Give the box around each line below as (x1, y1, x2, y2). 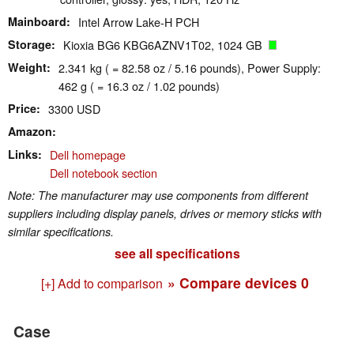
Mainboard (8, 13, 66, 29)
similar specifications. (8, 223, 114, 239)
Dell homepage (50, 145, 126, 163)
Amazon (8, 122, 52, 139)
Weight (8, 58, 47, 75)
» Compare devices (167, 272, 301, 292)
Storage (8, 36, 51, 52)
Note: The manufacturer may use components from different (8, 186, 308, 203)
